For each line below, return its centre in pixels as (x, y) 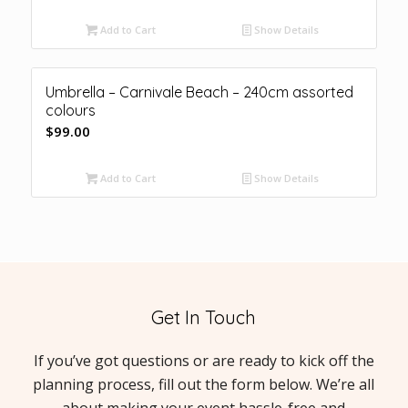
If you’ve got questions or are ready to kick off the (204, 361)
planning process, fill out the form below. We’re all (204, 385)
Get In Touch (204, 317)
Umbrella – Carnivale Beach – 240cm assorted (199, 92)
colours (70, 110)
